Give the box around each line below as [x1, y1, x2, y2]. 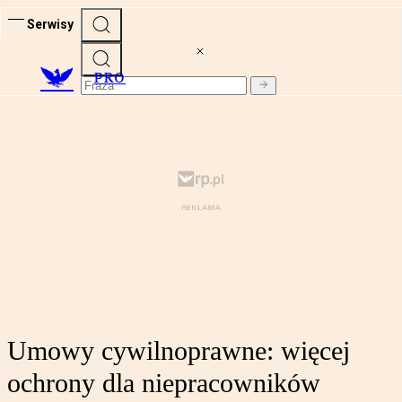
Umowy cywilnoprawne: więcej [7, 336, 350, 366]
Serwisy [27, 16, 74, 31]
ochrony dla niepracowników [7, 368, 320, 398]
